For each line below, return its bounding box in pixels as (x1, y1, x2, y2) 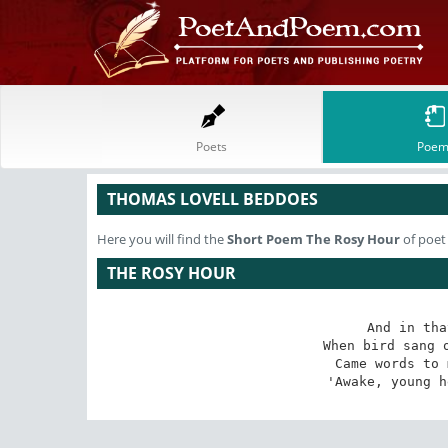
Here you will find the (97, 230, 227, 248)
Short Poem (227, 230, 306, 248)
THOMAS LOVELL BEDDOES (107, 188, 318, 210)
